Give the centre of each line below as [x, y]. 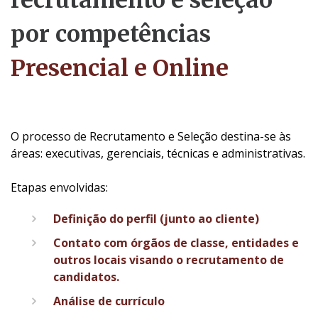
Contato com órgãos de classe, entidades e [176, 243]
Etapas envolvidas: [59, 188]
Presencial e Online [120, 68]
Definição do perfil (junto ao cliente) [156, 219]
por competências [111, 34]
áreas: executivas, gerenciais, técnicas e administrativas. [158, 154]
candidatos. [86, 277]
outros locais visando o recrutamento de [169, 260]
